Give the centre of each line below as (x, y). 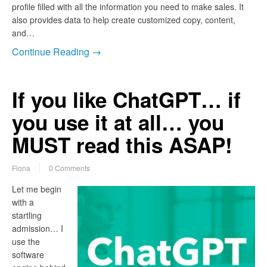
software (28, 255)
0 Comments (69, 168)
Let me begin (37, 189)
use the (26, 242)
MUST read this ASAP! (122, 145)
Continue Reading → (57, 52)
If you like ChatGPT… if (126, 100)
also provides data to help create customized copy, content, (124, 20)
